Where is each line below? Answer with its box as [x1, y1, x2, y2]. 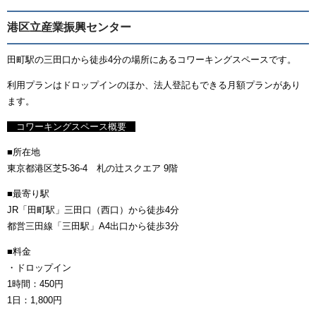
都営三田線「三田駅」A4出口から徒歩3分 [7, 221, 179, 232]
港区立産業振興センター [7, 21, 131, 34]
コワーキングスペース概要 [7, 121, 135, 133]
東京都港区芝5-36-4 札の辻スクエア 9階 [7, 163, 178, 174]
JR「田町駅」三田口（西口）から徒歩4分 [7, 205, 179, 216]
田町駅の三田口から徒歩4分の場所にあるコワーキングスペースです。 [7, 54, 296, 66]
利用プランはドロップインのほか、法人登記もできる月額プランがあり [7, 80, 300, 91]
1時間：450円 [7, 279, 63, 290]
